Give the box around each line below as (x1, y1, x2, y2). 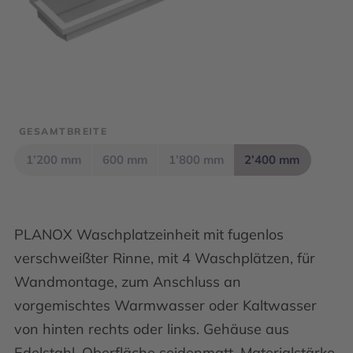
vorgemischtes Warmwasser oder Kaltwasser (14, 296, 317, 314)
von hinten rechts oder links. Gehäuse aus (14, 320, 289, 338)
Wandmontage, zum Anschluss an (14, 273, 241, 291)
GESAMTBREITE (19, 125, 108, 137)
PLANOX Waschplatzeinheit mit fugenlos (14, 225, 284, 243)
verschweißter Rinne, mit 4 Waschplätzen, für (14, 249, 315, 267)
